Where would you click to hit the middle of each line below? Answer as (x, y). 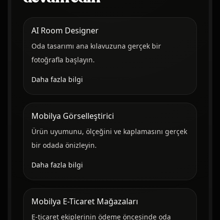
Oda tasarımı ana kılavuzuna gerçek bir (96, 46)
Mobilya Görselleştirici (72, 116)
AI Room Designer (65, 30)
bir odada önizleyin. (64, 145)
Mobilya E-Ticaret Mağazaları (84, 201)
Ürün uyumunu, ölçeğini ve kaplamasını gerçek (109, 131)
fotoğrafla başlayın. (63, 59)
